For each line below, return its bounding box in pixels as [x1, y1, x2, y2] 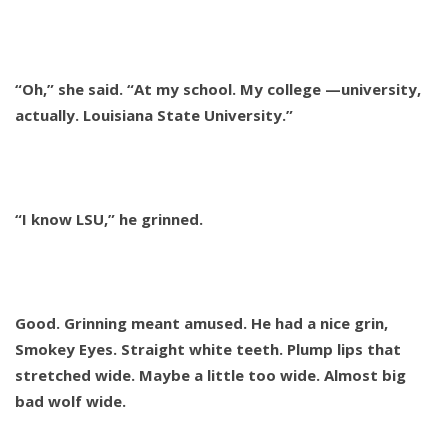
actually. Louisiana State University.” [15, 105, 293, 126]
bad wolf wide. [15, 391, 126, 412]
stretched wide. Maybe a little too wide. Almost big [15, 365, 406, 386]
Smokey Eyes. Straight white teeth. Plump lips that [15, 339, 401, 360]
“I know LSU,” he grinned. [15, 209, 203, 230]
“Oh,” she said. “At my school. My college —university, [15, 79, 421, 100]
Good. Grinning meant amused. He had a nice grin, [15, 313, 388, 334]
